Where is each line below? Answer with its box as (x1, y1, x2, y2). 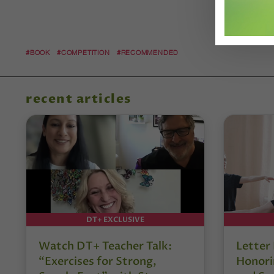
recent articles (26, 91, 131, 108)
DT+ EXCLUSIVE (86, 214, 144, 224)
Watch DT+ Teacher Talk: (39, 238, 172, 254)
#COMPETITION (57, 48, 110, 57)
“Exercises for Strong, (39, 253, 157, 269)
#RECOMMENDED (116, 48, 179, 57)
